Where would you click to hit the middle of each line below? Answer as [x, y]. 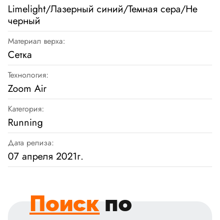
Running [25, 123]
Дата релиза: [31, 143]
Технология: [28, 75]
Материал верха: [37, 41]
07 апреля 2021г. [46, 157]
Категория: [26, 109]
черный [24, 21]
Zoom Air [27, 89]
